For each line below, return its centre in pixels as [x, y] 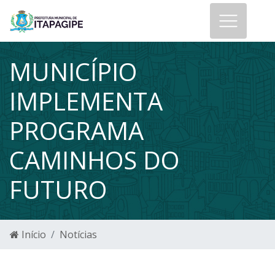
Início [33, 234]
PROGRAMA [76, 130]
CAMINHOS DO [94, 160]
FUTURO [58, 189]
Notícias [78, 234]
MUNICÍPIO [73, 72]
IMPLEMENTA [86, 101]
